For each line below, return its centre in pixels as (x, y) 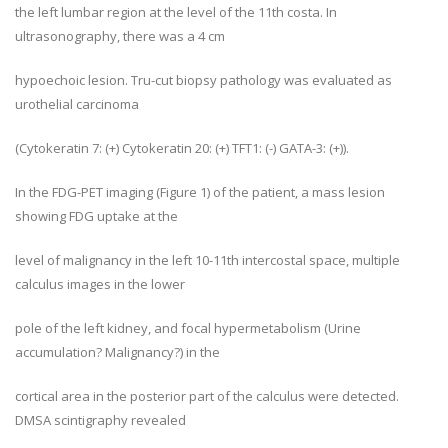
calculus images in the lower (100, 284)
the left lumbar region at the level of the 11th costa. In (176, 12)
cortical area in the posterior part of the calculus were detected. (207, 396)
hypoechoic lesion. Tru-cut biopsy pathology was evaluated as (203, 80)
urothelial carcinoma (77, 104)
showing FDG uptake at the (96, 216)
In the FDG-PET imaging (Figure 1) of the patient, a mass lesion (200, 192)
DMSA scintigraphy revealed (100, 420)
